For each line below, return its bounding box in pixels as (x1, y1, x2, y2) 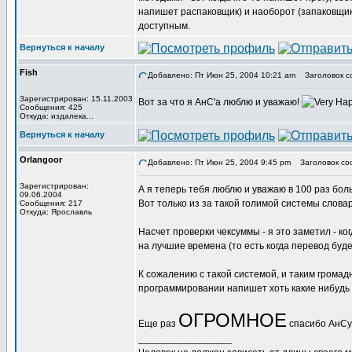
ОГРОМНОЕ (178, 310, 287, 331)
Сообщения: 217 (20, 199, 82, 207)
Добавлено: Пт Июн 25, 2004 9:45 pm (148, 158, 291, 167)
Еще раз (138, 318, 178, 329)
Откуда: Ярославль (20, 207, 92, 216)
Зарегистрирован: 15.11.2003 (20, 94, 133, 103)
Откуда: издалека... (20, 112, 93, 120)
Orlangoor (20, 155, 62, 164)
